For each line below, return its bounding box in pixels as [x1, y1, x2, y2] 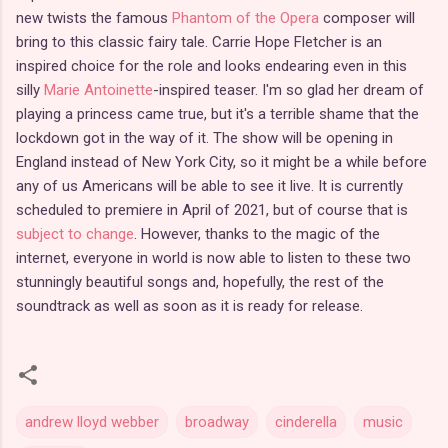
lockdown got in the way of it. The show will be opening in [16, 128, 393, 147]
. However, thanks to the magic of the [134, 224, 380, 243]
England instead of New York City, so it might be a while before [16, 152, 427, 171]
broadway [185, 412, 249, 431]
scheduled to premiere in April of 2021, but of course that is [16, 200, 408, 219]
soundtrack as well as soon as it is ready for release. [16, 296, 363, 315]
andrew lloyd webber [25, 412, 159, 431]
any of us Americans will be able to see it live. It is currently [16, 176, 403, 195]
